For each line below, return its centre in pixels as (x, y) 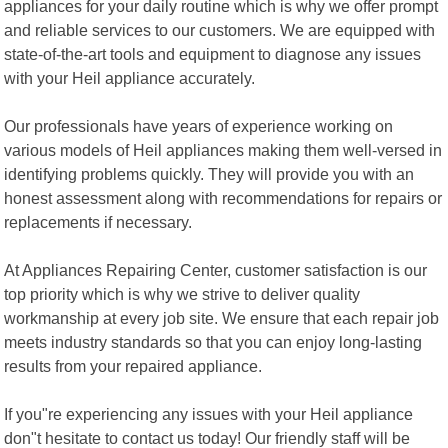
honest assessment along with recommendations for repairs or (223, 197)
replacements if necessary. (98, 221)
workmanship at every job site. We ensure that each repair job (222, 317)
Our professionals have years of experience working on (199, 125)
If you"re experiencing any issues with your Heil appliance (209, 413)
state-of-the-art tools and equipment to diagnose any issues (213, 53)
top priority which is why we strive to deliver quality (182, 293)
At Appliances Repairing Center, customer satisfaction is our (216, 269)
